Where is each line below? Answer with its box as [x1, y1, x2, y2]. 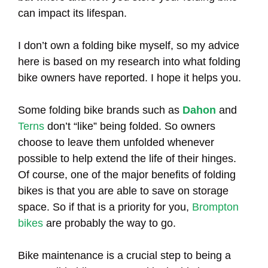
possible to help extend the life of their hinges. [18, 152, 236, 165]
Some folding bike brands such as [18, 103, 182, 116]
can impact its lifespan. [18, 7, 127, 19]
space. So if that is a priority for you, [18, 200, 192, 213]
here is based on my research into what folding [18, 55, 240, 68]
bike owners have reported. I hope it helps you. [18, 71, 241, 84]
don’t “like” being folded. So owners [44, 120, 215, 132]
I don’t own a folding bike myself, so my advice [18, 39, 239, 51]
